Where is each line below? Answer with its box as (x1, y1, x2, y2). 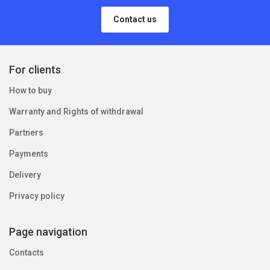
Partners (9, 128, 43, 137)
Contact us (113, 14, 157, 24)
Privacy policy (9, 191, 64, 201)
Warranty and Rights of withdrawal (9, 107, 143, 116)
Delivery (9, 170, 41, 180)
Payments (9, 149, 48, 159)
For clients (9, 63, 61, 76)
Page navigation (9, 225, 87, 238)
